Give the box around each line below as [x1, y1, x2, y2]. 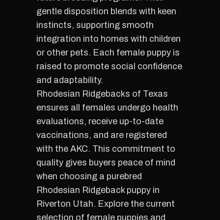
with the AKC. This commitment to [36, 144, 175, 154]
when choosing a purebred [36, 171, 142, 181]
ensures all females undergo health [36, 103, 178, 112]
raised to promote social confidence [36, 61, 182, 71]
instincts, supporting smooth [36, 20, 154, 30]
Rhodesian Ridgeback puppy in [36, 185, 160, 195]
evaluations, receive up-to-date [36, 116, 164, 126]
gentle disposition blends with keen [36, 6, 176, 16]
